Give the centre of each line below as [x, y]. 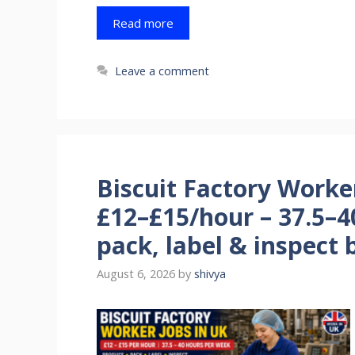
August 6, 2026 [136, 273]
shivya [210, 273]
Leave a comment [162, 71]
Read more [143, 23]
